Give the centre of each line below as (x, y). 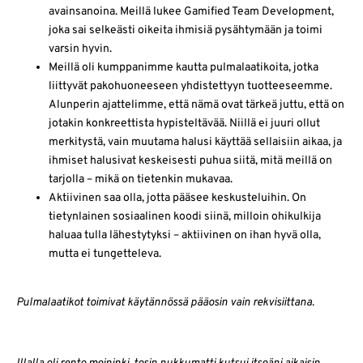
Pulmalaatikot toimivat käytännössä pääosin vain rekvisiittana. (165, 303)
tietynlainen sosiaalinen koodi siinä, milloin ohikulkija (185, 216)
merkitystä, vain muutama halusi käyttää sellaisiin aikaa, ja (195, 142)
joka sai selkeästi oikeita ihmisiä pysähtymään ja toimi (186, 30)
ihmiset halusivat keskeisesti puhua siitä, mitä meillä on (190, 160)
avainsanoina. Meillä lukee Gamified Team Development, (191, 11)
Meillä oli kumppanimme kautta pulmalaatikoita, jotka (184, 67)
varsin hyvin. (81, 49)
